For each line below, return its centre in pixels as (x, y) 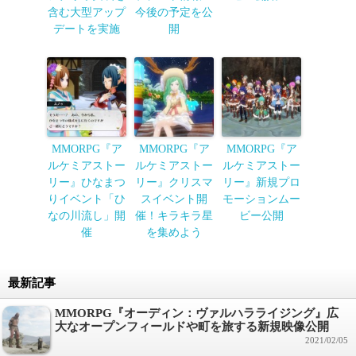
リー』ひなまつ (87, 183)
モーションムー (261, 199)
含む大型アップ (87, 13)
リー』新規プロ (261, 183)
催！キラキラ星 (174, 216)
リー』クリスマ (174, 183)
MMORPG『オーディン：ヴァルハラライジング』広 (197, 313)
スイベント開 (174, 199)
